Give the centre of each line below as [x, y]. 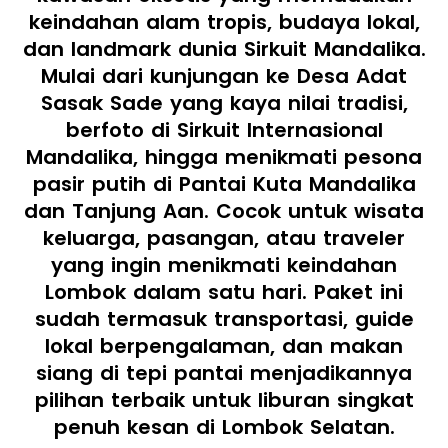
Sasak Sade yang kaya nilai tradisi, [224, 103]
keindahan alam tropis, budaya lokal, [224, 22]
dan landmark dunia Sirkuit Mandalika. [224, 49]
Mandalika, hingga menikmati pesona [224, 157]
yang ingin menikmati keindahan [224, 265]
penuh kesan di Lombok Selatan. [224, 427]
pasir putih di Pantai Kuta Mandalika [224, 184]
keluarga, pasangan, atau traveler [224, 238]
